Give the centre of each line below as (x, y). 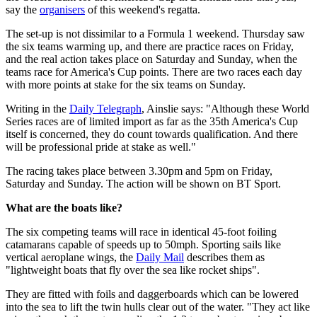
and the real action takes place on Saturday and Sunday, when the (151, 59)
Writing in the (38, 109)
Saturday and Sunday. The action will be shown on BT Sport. (143, 184)
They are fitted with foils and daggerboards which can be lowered (152, 294)
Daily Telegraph (105, 109)
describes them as (224, 258)
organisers (62, 10)
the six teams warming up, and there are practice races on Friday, (150, 47)
